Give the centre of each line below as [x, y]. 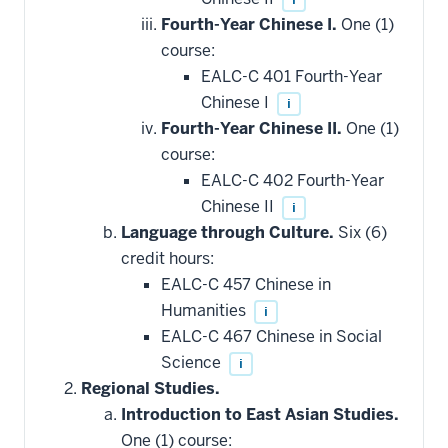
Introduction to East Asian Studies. [260, 414]
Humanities [205, 310]
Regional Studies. [150, 388]
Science [193, 362]
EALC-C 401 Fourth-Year [291, 76]
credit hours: [167, 258]
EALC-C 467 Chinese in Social [271, 336]
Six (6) [360, 232]
